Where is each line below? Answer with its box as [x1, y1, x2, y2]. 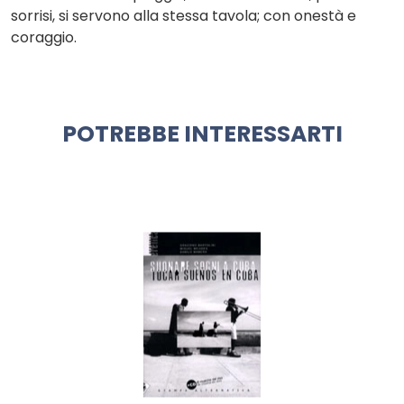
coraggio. [11, 27, 77, 49]
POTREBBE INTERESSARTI [61, 118, 343, 151]
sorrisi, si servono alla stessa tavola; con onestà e [11, 5, 356, 27]
